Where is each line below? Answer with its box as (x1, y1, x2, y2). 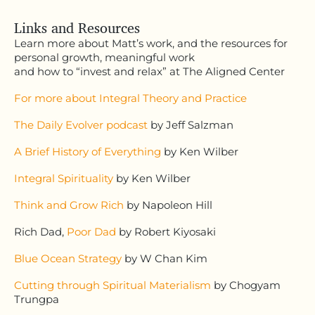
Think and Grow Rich (14, 198, 124, 212)
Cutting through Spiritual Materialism (14, 278, 211, 292)
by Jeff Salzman (148, 117, 233, 131)
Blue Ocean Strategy (14, 251, 122, 265)
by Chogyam (211, 278, 281, 292)
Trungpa (14, 292, 59, 306)
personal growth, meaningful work (14, 50, 195, 64)
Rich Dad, (14, 224, 67, 238)
